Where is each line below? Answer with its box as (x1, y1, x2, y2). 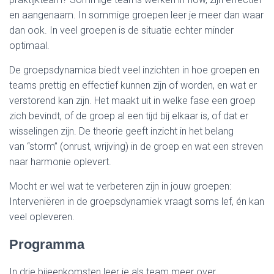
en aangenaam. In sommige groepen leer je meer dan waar (9, 9, 264, 21)
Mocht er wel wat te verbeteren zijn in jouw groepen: (9, 180, 231, 192)
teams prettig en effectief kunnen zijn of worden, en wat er (9, 80, 257, 91)
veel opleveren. (9, 211, 77, 223)
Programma (9, 237, 84, 252)
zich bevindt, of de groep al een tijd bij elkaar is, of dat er (9, 110, 248, 122)
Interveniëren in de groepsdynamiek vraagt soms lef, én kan (9, 196, 264, 207)
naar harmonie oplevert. (9, 156, 111, 168)
